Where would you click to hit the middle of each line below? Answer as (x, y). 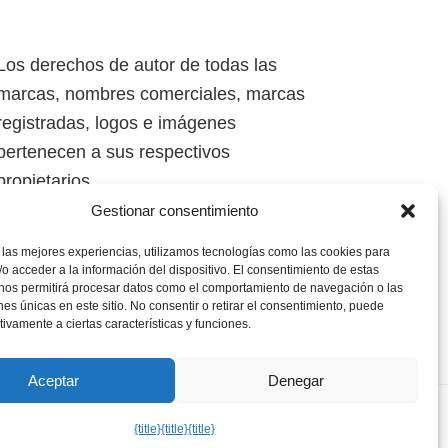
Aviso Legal (75, 425)
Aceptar (53, 380)
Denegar (296, 380)
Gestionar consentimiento (175, 210)
